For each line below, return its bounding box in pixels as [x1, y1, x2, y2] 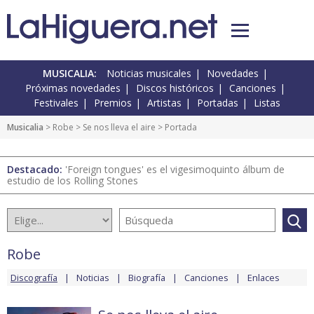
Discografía [11, 271, 57, 285]
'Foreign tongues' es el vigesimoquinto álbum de [65, 163, 285, 177]
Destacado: [7, 163, 65, 177]
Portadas [197, 96, 238, 110]
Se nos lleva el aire [83, 121, 156, 134]
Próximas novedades [25, 81, 121, 95]
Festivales [34, 96, 78, 110]
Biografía [128, 271, 165, 285]
